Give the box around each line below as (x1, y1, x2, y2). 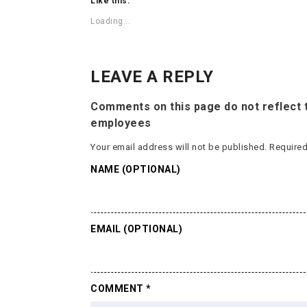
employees (90, 116, 151, 130)
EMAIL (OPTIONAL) (90, 223, 182, 235)
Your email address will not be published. (90, 142, 267, 153)
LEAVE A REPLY (90, 66, 214, 86)
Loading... (90, 16, 130, 26)
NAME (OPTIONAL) (90, 164, 181, 175)
